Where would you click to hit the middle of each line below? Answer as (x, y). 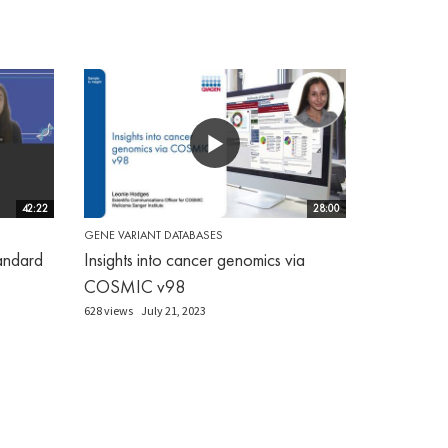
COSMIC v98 (134, 286)
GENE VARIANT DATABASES (153, 234)
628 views (108, 310)
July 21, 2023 (173, 310)
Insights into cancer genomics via (194, 259)
